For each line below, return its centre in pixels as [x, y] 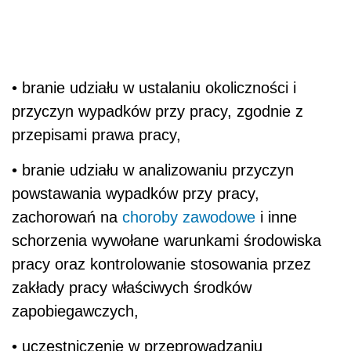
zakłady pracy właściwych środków [132, 287]
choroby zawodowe [189, 217]
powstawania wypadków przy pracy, [136, 193]
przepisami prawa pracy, [96, 134]
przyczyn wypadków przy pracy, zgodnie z [157, 111]
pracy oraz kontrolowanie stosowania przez [161, 264]
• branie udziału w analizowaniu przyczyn [153, 170]
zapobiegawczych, [75, 311]
